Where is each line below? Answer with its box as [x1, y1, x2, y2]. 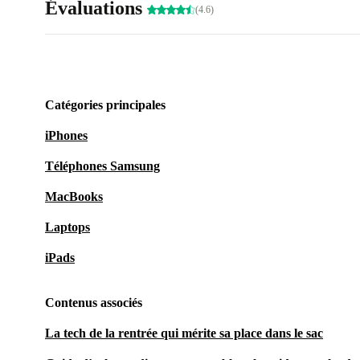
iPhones [45, 129, 88, 142]
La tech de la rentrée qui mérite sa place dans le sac [45, 326, 323, 340]
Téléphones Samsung [45, 159, 160, 173]
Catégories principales [45, 98, 166, 112]
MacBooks [45, 190, 103, 203]
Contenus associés [45, 296, 142, 309]
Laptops [45, 220, 90, 234]
